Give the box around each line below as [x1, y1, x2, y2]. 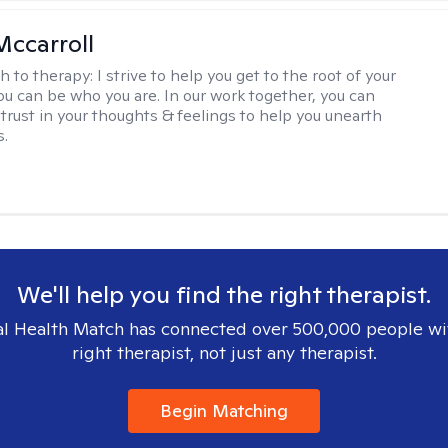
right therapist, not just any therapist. [71, 341, 377, 364]
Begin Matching [160, 399, 288, 422]
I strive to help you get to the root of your [97, 65, 397, 86]
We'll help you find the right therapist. [17, 279, 431, 310]
